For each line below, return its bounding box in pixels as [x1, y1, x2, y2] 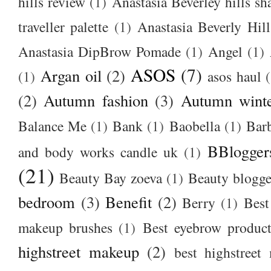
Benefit [105, 191, 152, 212]
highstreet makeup [18, 240, 139, 262]
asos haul [207, 66, 261, 86]
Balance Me [18, 116, 87, 135]
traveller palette [18, 16, 109, 36]
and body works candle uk [18, 142, 178, 162]
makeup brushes [18, 217, 113, 237]
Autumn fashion [44, 89, 148, 111]
